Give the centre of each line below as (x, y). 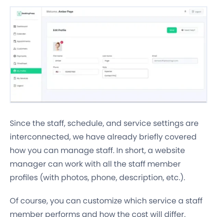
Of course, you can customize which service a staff (106, 201)
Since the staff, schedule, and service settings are (104, 123)
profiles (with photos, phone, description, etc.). (97, 177)
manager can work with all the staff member (95, 164)
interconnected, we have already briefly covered (103, 137)
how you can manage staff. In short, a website (97, 150)
